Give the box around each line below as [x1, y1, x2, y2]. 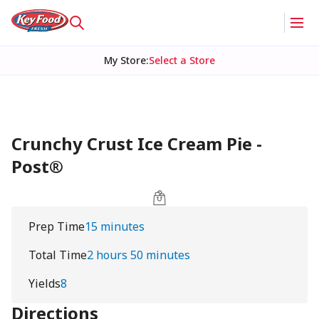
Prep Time [28, 219, 85, 234]
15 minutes [85, 219, 145, 234]
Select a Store [148, 53, 215, 67]
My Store [103, 53, 146, 67]
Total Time [28, 247, 87, 263]
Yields [28, 276, 61, 291]
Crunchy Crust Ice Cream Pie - [11, 132, 262, 155]
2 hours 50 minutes [87, 247, 190, 263]
